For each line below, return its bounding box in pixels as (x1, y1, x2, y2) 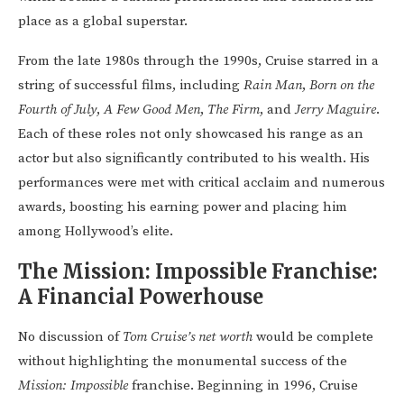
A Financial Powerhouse (18, 284, 263, 310)
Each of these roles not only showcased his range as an (18, 125, 363, 143)
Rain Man (243, 77, 302, 95)
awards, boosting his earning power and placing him (18, 198, 347, 216)
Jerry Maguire (295, 101, 376, 119)
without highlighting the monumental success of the (18, 353, 347, 371)
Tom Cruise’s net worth (123, 328, 252, 346)
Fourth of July (18, 101, 96, 119)
